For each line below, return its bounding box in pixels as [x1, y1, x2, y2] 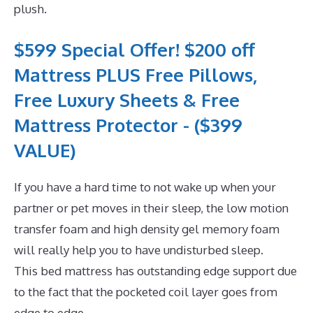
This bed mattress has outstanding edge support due [14, 263, 297, 279]
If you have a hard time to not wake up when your [14, 180, 276, 195]
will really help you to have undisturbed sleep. [14, 242, 263, 258]
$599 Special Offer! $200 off [14, 38, 255, 61]
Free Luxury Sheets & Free [14, 88, 240, 112]
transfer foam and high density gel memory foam [14, 221, 279, 237]
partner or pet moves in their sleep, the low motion [14, 201, 289, 216]
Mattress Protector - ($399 [14, 113, 242, 137]
